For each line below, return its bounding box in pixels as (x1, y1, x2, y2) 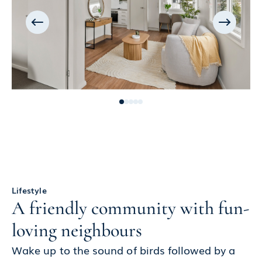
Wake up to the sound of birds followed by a (12, 242, 236, 258)
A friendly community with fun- (12, 196, 249, 220)
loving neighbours (12, 219, 142, 242)
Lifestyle (12, 184, 47, 196)
